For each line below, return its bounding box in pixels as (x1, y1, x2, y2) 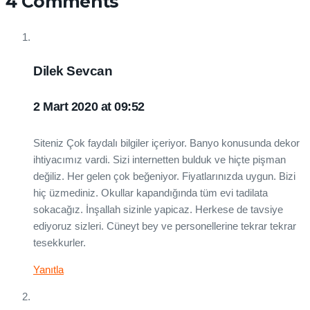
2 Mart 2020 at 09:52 (33, 99, 145, 113)
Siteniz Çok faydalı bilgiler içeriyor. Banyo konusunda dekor (33, 136, 300, 149)
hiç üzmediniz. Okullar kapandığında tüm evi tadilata (33, 186, 268, 199)
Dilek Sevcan (33, 63, 113, 78)
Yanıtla (33, 263, 64, 275)
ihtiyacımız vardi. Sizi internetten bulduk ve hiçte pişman (33, 153, 286, 165)
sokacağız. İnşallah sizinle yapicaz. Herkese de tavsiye (33, 203, 283, 215)
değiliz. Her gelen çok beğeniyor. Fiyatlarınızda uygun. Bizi (33, 170, 295, 182)
